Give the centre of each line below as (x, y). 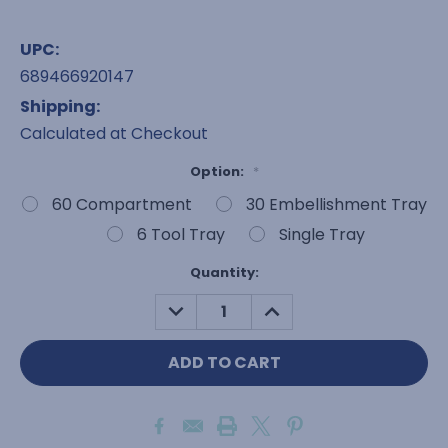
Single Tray (322, 234)
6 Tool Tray (181, 234)
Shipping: (60, 106)
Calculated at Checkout (114, 133)
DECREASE (203, 304)
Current (48, 272)
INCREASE (297, 304)
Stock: (43, 291)
